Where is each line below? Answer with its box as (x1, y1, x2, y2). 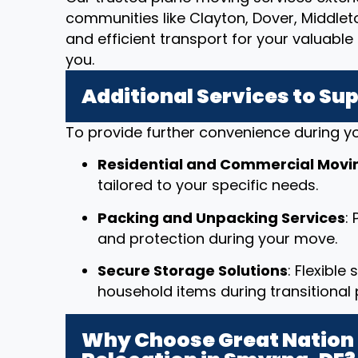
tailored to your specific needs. (97, 175, 318, 196)
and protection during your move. (97, 228, 337, 249)
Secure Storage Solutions (97, 261, 288, 281)
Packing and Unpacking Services (97, 207, 345, 228)
